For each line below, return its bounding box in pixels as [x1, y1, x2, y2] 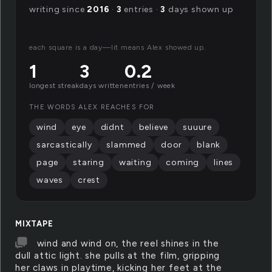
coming [166, 157, 200, 168]
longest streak [29, 81, 80, 90]
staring [73, 157, 104, 168]
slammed [106, 140, 147, 150]
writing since [29, 4, 87, 15]
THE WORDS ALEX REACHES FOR [29, 103, 155, 111]
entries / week [124, 81, 176, 90]
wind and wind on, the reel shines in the [36, 238, 219, 249]
